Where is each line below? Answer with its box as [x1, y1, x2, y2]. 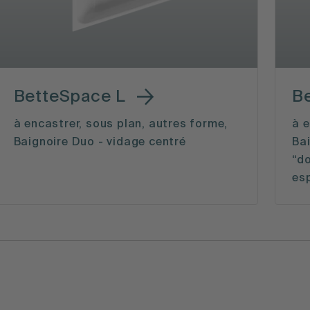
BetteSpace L [13, 88, 127, 105]
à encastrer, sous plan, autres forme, [13, 119, 228, 131]
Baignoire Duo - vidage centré [13, 137, 186, 149]
